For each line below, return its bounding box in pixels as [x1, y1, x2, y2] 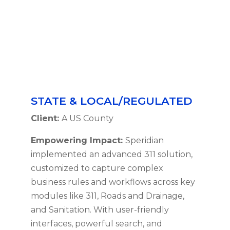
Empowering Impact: [30, 136, 125, 146]
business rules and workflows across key [30, 177, 195, 187]
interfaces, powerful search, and [30, 219, 162, 229]
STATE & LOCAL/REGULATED [30, 94, 193, 108]
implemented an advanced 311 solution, [30, 149, 193, 160]
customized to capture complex [30, 163, 163, 174]
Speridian [125, 136, 164, 146]
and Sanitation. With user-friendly [30, 205, 169, 215]
